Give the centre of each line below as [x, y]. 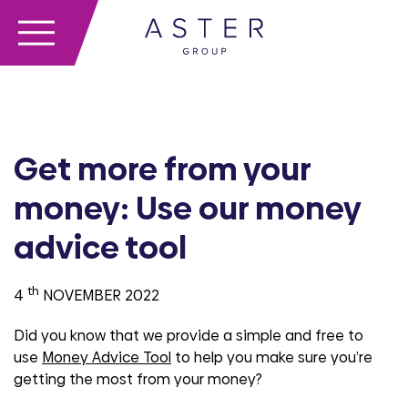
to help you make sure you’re [272, 358]
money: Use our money [187, 209]
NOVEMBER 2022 [99, 296]
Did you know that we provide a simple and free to [189, 336]
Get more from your [162, 169]
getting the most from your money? [138, 380]
